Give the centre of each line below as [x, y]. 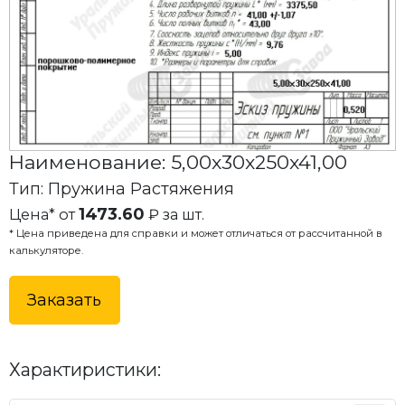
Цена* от [43, 214]
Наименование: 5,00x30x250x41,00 [178, 161]
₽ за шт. [174, 214]
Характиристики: [85, 370]
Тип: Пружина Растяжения [121, 189]
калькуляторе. [46, 250]
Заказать [65, 300]
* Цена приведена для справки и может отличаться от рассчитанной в [195, 233]
